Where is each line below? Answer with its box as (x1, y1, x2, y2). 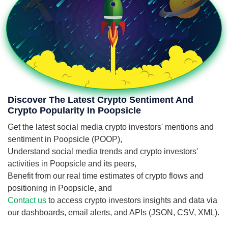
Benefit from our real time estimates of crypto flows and (8, 172, 204, 180)
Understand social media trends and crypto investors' (8, 147, 198, 156)
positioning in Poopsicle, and (8, 184, 112, 192)
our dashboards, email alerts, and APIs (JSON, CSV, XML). (8, 208, 219, 217)
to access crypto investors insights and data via (46, 196, 217, 205)
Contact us (8, 196, 46, 205)
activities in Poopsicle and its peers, (8, 159, 136, 168)
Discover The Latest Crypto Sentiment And (8, 95, 193, 105)
